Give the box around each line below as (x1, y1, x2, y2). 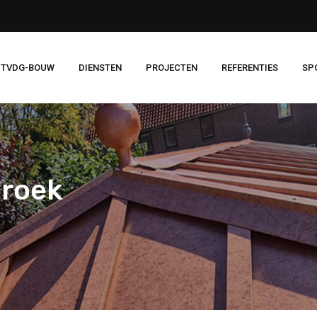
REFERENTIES (221, 62, 278, 73)
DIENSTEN (79, 62, 122, 73)
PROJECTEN (146, 62, 197, 73)
